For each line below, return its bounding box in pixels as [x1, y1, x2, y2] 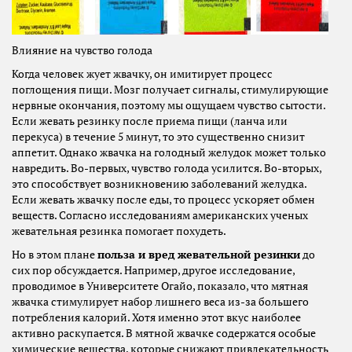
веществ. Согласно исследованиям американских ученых [12, 208, 308, 223]
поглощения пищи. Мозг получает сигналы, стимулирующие [12, 82, 328, 97]
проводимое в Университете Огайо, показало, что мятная [12, 279, 308, 294]
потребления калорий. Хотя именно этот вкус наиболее [12, 310, 301, 325]
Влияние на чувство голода [12, 43, 152, 58]
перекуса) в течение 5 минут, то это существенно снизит [12, 130, 305, 145]
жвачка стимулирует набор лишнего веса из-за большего [12, 295, 309, 310]
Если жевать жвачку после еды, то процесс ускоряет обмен [12, 192, 315, 207]
